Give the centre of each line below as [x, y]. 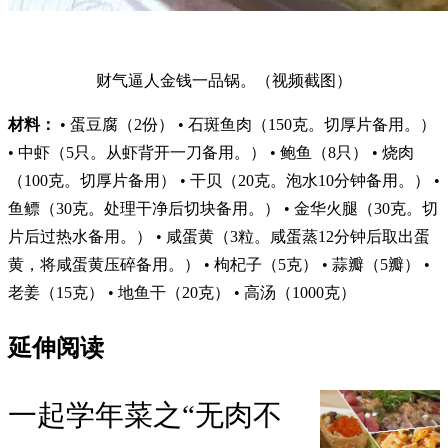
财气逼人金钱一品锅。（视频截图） [224, 81]
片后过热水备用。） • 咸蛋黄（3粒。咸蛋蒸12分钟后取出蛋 [219, 237]
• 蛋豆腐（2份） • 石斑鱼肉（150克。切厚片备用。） [246, 125]
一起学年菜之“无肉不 [145, 414]
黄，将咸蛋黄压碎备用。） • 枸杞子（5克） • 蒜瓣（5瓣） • [219, 265]
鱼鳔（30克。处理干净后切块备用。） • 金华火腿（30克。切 [223, 209]
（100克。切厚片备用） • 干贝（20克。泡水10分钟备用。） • [224, 181]
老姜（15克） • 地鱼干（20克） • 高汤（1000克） [182, 293]
